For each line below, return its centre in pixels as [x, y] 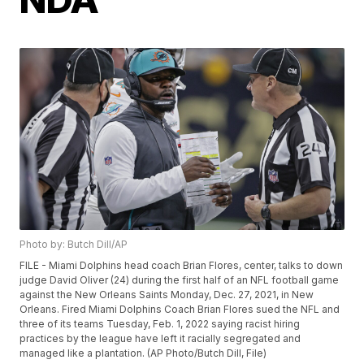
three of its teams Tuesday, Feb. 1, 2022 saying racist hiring [160, 324]
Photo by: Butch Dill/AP [74, 245]
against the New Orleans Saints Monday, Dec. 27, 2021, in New [167, 295]
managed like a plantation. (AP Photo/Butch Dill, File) [143, 353]
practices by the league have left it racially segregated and [160, 339]
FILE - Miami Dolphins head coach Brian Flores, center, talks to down [182, 266]
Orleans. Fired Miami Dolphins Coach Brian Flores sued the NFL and [180, 310]
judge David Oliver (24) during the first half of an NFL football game [180, 280]
